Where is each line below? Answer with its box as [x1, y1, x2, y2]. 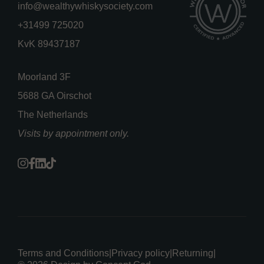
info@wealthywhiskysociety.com [18, 1, 153, 12]
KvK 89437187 [18, 39, 80, 49]
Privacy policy [111, 248, 170, 259]
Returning [172, 248, 213, 259]
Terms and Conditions [18, 248, 109, 259]
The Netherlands [18, 110, 88, 120]
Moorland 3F [18, 72, 71, 82]
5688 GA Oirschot [18, 91, 91, 101]
